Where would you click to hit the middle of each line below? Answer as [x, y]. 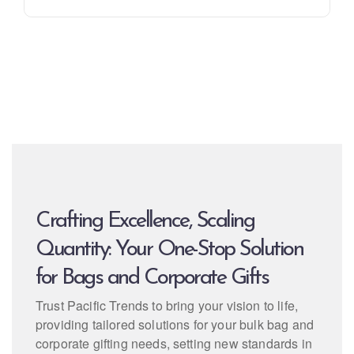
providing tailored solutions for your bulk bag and [175, 324]
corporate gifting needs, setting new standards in [174, 343]
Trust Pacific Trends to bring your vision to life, [167, 305]
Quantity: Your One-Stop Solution [169, 250]
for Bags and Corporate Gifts [152, 278]
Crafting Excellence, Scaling [145, 221]
